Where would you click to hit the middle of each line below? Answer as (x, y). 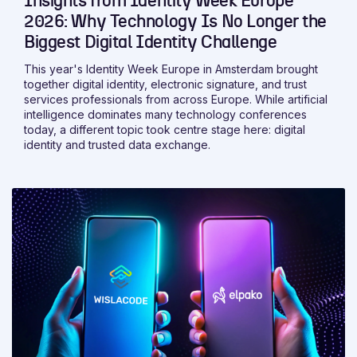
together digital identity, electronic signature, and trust (165, 84)
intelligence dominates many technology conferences (165, 114)
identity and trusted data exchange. (117, 144)
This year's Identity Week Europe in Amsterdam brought (171, 69)
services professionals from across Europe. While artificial (176, 99)
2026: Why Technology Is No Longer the (175, 22)
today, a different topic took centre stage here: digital (165, 129)
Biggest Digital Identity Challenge (151, 42)
